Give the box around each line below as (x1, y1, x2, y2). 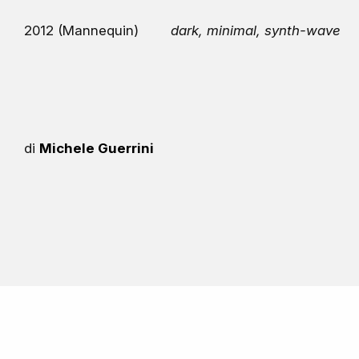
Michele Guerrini (39, 140, 155, 157)
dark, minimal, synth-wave (171, 22, 341, 39)
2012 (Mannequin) (24, 22, 139, 39)
